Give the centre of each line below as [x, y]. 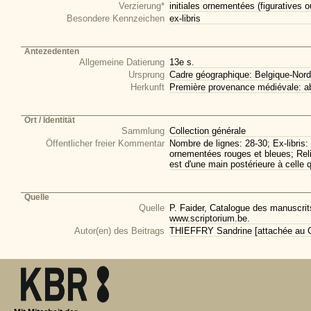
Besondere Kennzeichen [116, 18]
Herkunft [148, 87]
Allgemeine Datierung [122, 62]
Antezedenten [52, 51]
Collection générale [208, 131]
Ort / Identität [50, 120]
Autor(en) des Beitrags [119, 231]
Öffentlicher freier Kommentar [105, 143]
